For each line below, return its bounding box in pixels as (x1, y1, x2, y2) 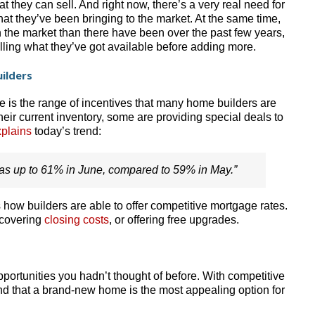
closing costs (44, 213, 109, 226)
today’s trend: (32, 124, 101, 137)
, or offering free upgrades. (109, 213, 239, 226)
